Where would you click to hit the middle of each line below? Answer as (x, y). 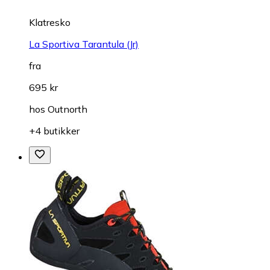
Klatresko (50, 22)
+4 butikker (54, 130)
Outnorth (67, 109)
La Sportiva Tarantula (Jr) (84, 44)
